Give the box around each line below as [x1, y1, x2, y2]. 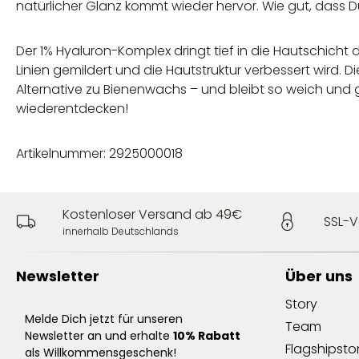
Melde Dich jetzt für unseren [25, 310, 183, 327]
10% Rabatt [173, 327, 240, 344]
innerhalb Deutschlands [62, 224, 179, 238]
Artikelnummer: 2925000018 [16, 143, 183, 163]
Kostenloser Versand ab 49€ [62, 204, 242, 224]
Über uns [285, 265, 353, 286]
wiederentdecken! [16, 99, 128, 118]
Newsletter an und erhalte [25, 327, 173, 344]
